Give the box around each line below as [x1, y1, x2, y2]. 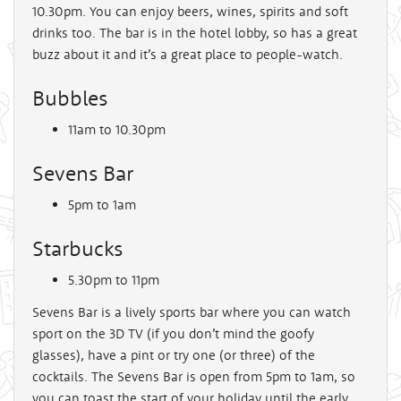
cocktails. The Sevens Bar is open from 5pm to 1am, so [32, 367, 355, 385]
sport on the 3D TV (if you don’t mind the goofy [32, 324, 314, 342]
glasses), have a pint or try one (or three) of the [32, 346, 315, 363]
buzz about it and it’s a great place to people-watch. [32, 45, 343, 63]
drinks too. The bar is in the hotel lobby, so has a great [32, 23, 357, 41]
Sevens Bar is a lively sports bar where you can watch [32, 303, 351, 320]
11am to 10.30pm [68, 120, 166, 138]
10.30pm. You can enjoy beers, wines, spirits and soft [32, 2, 348, 20]
